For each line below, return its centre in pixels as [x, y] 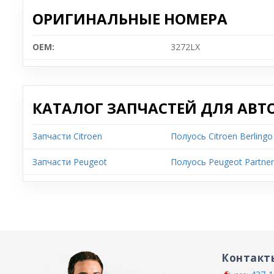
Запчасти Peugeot [70, 161]
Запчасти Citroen [67, 136]
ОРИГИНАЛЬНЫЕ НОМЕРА [130, 18]
